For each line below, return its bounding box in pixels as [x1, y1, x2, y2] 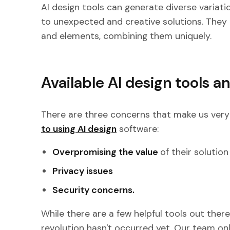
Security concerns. [52, 184, 135, 197]
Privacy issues [52, 165, 113, 178]
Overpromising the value [52, 146, 161, 159]
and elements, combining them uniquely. [41, 29, 212, 42]
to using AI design [41, 122, 117, 135]
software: [117, 122, 159, 135]
